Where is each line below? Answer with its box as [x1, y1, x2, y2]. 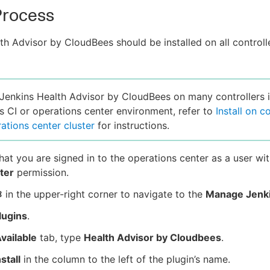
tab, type [37, 231, 84, 244]
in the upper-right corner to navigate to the [2, 188, 206, 201]
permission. [14, 166, 69, 179]
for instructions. [95, 119, 169, 132]
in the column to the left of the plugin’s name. [20, 253, 230, 266]
